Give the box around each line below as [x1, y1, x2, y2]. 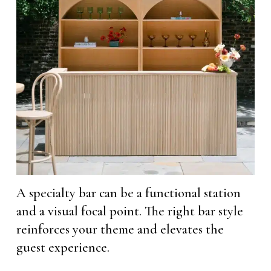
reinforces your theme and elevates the [16, 221, 224, 237]
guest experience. [16, 239, 109, 255]
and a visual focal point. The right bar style [16, 203, 243, 219]
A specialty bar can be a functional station [16, 184, 241, 201]
